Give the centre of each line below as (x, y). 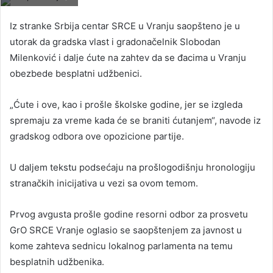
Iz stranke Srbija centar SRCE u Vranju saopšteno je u (125, 26)
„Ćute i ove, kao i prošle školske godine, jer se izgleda (126, 104)
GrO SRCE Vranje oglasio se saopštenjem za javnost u (126, 230)
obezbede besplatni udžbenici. (76, 73)
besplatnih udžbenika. (57, 261)
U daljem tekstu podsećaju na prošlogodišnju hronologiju (133, 167)
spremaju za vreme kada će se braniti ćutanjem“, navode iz (135, 120)
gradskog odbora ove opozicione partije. (97, 136)
